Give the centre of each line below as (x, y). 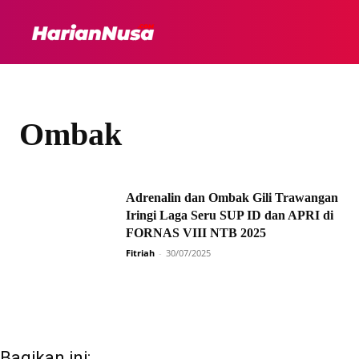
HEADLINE (271, 32)
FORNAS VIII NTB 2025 (196, 233)
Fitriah (140, 253)
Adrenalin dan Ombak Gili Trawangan (232, 198)
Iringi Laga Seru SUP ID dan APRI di (230, 215)
